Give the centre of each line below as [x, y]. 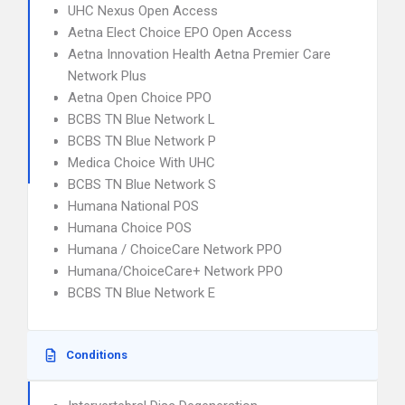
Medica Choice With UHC [141, 163]
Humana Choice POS [130, 228]
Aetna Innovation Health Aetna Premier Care [199, 54]
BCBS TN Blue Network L [141, 119]
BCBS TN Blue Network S [142, 184]
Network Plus [107, 76]
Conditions [97, 355]
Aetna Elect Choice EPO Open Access [180, 33]
